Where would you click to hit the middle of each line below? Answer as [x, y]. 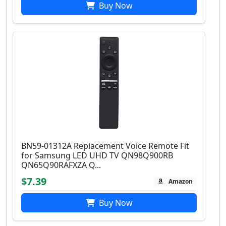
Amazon [181, 182]
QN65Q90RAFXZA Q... [61, 165]
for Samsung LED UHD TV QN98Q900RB [97, 156]
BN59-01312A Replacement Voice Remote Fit [105, 146]
